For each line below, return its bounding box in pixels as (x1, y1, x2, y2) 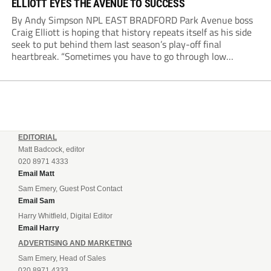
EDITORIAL (18, 133, 57, 142)
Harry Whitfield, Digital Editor (18, 212, 113, 221)
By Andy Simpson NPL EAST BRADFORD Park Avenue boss (11, 13, 253, 28)
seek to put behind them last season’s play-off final (11, 37, 221, 52)
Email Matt (18, 169, 54, 178)
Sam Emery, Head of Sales (18, 254, 106, 263)
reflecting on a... (11, 73, 76, 88)
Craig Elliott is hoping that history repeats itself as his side (11, 25, 252, 40)
